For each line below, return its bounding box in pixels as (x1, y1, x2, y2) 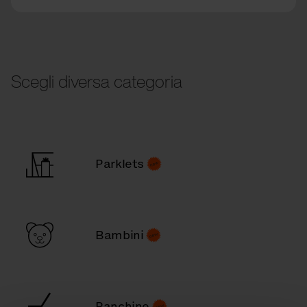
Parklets (95, 155, 144, 172)
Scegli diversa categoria (11, 68, 182, 94)
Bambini (95, 226, 144, 243)
